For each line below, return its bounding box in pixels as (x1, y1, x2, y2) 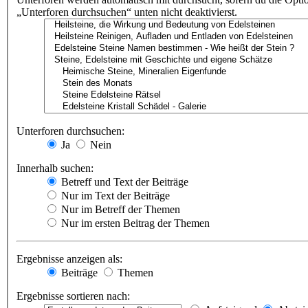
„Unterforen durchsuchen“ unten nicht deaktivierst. (16, 5, 237, 18)
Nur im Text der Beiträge (58, 189, 170, 201)
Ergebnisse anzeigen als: (16, 252, 122, 265)
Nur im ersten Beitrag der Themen (58, 217, 210, 229)
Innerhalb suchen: (16, 162, 93, 174)
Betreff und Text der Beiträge (58, 175, 188, 188)
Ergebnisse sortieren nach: (16, 289, 130, 302)
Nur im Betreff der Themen (58, 203, 180, 215)
